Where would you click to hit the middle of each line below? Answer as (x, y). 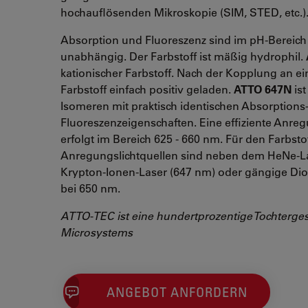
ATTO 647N (263, 89)
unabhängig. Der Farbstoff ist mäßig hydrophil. (183, 56)
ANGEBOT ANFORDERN (177, 292)
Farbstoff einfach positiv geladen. (147, 89)
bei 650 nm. (90, 188)
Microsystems (97, 232)
